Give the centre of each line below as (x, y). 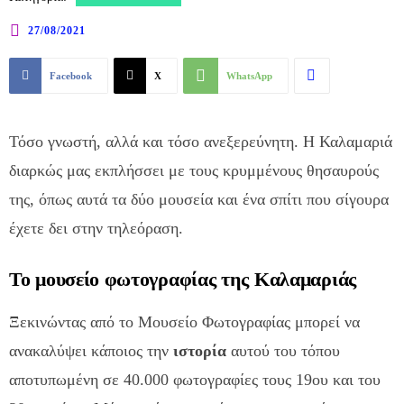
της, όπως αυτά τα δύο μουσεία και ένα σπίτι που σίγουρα (199, 199)
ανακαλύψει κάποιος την (91, 350)
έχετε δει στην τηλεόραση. (96, 228)
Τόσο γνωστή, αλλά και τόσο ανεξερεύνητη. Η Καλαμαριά (201, 141)
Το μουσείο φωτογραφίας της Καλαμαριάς (183, 279)
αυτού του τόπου (283, 350)
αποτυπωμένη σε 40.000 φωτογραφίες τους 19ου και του (195, 379)
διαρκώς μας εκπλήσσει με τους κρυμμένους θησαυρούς (194, 170)
